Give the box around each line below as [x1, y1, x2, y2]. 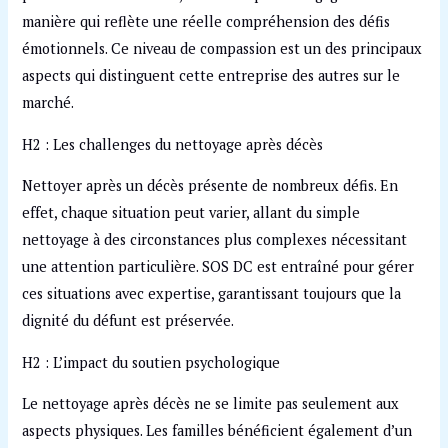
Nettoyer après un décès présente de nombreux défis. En [22, 176, 399, 196]
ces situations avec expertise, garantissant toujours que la [22, 284, 402, 304]
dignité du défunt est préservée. [22, 311, 235, 331]
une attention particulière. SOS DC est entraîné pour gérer [22, 257, 415, 277]
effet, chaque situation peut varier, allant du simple [22, 203, 361, 223]
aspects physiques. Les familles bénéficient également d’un [22, 421, 413, 441]
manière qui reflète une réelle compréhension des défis [22, 12, 391, 32]
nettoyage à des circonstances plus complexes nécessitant [22, 230, 408, 250]
